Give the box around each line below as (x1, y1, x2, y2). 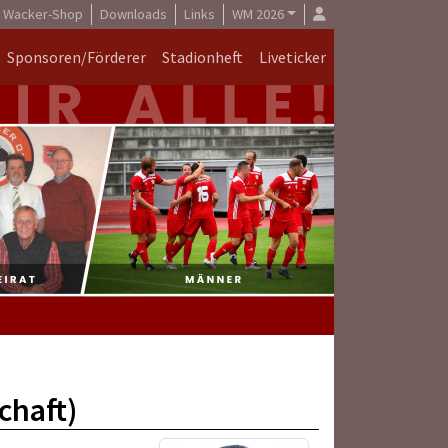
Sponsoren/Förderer (7, 47, 146, 67)
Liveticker (259, 47, 326, 67)
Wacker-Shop (2, 5, 83, 23)
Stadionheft (162, 47, 243, 67)
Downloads (99, 5, 167, 23)
